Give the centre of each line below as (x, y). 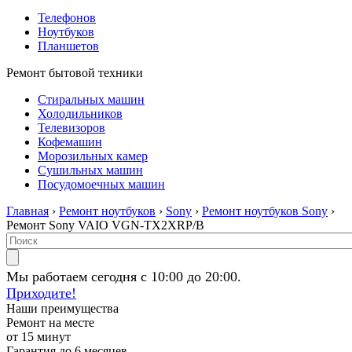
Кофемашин (70, 142)
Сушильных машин (90, 170)
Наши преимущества (62, 308)
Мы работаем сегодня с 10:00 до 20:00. (124, 277)
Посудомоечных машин (101, 184)
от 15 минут (38, 337)
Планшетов (68, 46)
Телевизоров (71, 128)
